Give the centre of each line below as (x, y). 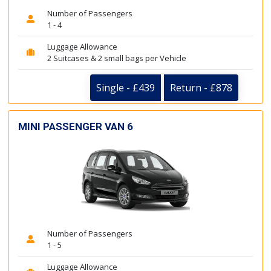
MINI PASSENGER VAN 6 (76, 126)
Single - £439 (126, 87)
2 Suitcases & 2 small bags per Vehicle (117, 58)
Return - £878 (201, 87)
